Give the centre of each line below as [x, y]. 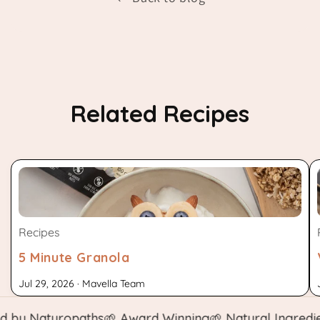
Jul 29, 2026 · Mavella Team [82, 284]
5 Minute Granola [74, 258]
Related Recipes [160, 114]
